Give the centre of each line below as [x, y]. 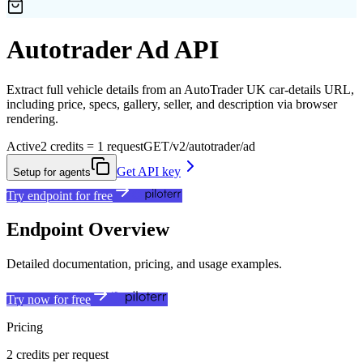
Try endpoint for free [60, 195]
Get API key [149, 171]
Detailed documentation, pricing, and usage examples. [144, 264]
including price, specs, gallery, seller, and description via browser [172, 104]
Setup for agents [52, 172]
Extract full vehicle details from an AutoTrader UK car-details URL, [180, 89]
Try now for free [49, 300]
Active [23, 146]
